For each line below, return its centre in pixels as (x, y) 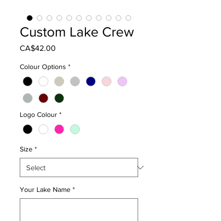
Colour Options (43, 67)
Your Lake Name (45, 190)
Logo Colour (38, 115)
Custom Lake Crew (77, 32)
